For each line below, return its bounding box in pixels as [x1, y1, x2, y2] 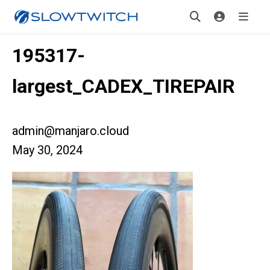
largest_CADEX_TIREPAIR [12, 75, 235, 98]
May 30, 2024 [12, 143, 83, 157]
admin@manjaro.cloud [12, 124, 129, 138]
